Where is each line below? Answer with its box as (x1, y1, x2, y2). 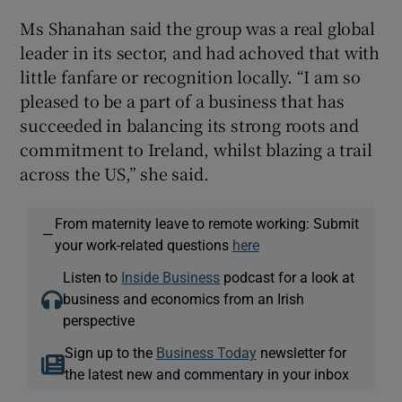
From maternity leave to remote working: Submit (54, 215, 359, 231)
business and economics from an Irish (63, 291, 305, 306)
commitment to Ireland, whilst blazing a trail (20, 136, 372, 161)
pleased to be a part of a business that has (20, 88, 345, 112)
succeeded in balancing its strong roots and (20, 112, 359, 136)
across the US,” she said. (20, 161, 209, 185)
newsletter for (256, 345, 346, 360)
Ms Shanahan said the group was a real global (20, 15, 375, 39)
